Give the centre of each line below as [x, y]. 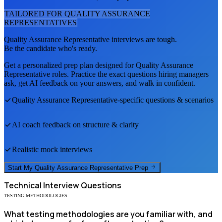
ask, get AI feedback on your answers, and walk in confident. [100, 83]
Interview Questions [82, 186]
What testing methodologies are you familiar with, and [108, 214]
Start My [21, 168]
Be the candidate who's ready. [51, 48]
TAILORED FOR [34, 13]
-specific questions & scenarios [166, 100]
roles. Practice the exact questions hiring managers [129, 74]
